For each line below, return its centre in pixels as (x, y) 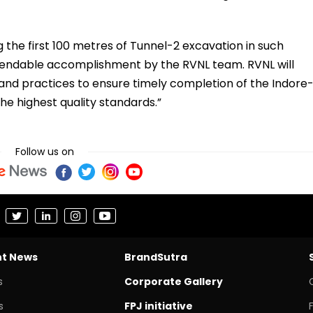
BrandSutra (155, 257)
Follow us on (45, 151)
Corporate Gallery (173, 281)
